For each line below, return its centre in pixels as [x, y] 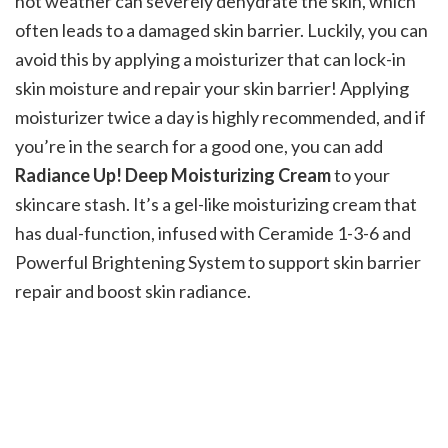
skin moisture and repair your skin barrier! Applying [212, 88]
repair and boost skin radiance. [133, 291]
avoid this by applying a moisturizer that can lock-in [210, 59]
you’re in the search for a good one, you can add [199, 146]
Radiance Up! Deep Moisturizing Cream [173, 175]
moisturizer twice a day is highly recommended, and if [220, 117]
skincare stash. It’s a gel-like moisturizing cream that [216, 204]
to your [360, 175]
